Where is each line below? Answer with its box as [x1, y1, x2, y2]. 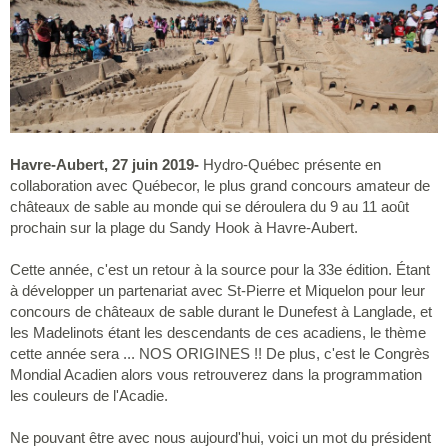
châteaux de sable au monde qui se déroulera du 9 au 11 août [10, 197, 409, 215]
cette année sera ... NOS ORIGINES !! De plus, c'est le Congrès [10, 344, 430, 362]
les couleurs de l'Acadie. [10, 386, 168, 404]
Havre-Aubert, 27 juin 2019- [10, 155, 199, 173]
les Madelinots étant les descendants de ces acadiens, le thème [10, 323, 426, 341]
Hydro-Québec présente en [199, 155, 381, 173]
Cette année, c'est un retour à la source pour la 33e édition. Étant [10, 260, 430, 278]
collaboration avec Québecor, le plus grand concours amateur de [10, 176, 430, 194]
